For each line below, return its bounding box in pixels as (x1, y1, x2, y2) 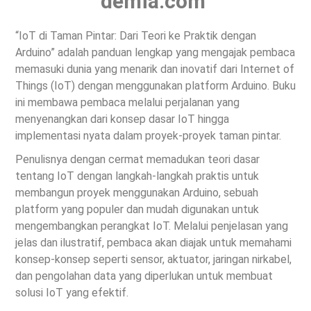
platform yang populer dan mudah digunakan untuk (15, 202, 259, 216)
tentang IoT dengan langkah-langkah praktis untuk (15, 169, 259, 183)
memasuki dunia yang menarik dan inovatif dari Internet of (15, 62, 294, 76)
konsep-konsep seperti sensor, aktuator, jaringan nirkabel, (15, 252, 292, 266)
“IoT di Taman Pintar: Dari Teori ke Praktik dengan (15, 28, 256, 42)
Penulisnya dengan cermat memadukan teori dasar (15, 152, 260, 166)
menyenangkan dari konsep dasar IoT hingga (15, 112, 229, 126)
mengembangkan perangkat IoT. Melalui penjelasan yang (15, 219, 288, 233)
